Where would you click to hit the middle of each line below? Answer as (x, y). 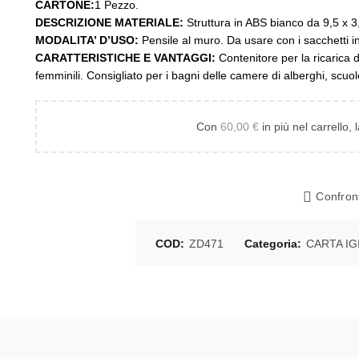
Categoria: (274, 244)
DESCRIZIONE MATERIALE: (111, 22)
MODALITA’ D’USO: (89, 40)
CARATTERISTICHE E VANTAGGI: (127, 58)
